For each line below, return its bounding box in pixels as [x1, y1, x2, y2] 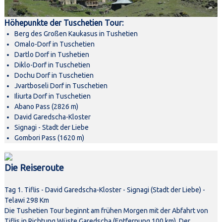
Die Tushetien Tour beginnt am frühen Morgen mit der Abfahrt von [4, 207, 208, 215]
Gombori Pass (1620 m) [14, 134, 84, 142]
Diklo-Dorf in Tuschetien [14, 61, 90, 69]
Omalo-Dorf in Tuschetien [14, 40, 95, 49]
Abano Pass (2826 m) [14, 103, 78, 111]
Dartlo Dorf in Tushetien [14, 51, 89, 59]
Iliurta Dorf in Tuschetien [14, 92, 91, 101]
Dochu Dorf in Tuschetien [14, 71, 94, 80]
